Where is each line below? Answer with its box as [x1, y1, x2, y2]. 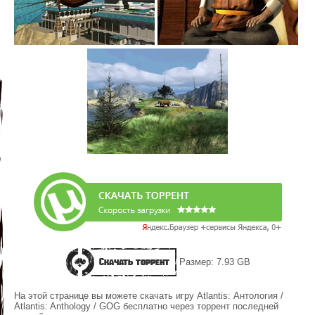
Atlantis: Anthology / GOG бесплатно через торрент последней [14, 300, 278, 311]
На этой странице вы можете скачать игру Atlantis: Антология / [14, 290, 283, 301]
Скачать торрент [98, 255, 169, 268]
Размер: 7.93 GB [176, 256, 250, 267]
